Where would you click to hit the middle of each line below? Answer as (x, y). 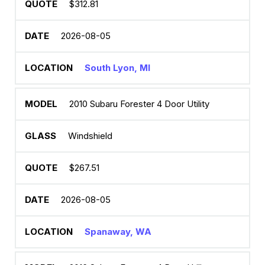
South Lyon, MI (117, 68)
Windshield (90, 136)
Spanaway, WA (118, 232)
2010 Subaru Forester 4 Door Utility (139, 104)
